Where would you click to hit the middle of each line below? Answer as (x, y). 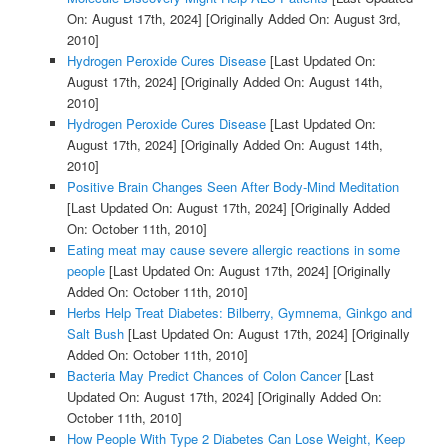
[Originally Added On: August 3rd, (301, 18)
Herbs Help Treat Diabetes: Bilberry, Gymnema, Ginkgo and (239, 312)
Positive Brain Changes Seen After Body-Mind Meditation (232, 186)
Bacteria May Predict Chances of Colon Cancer (203, 375)
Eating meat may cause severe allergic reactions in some (233, 249)
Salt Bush (95, 333)
